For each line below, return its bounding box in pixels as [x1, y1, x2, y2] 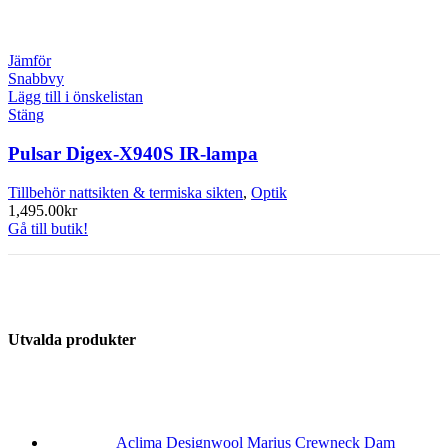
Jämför [8, 52, 51, 70]
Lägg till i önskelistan [8, 88, 143, 106]
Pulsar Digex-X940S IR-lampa [8, 142, 258, 164]
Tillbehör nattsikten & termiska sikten [8, 183, 243, 201]
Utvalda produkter [8, 330, 136, 348]
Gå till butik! [8, 219, 88, 237]
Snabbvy [8, 70, 64, 88]
